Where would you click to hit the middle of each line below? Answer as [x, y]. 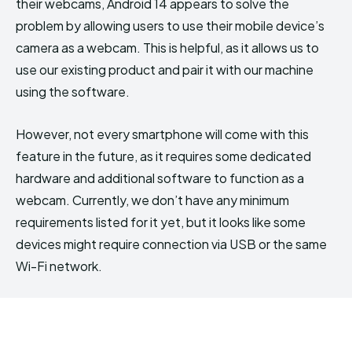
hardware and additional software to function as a [160, 178]
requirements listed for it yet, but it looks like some [161, 222]
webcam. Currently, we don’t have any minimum [152, 200]
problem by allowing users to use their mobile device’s [170, 25]
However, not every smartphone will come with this [162, 134]
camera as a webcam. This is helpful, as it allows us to [167, 47]
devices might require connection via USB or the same [171, 244]
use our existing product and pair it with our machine [165, 69]
